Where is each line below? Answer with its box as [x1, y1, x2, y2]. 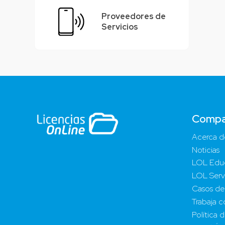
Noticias [191, 144, 219, 155]
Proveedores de [101, 11, 166, 22]
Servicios [101, 22, 139, 33]
